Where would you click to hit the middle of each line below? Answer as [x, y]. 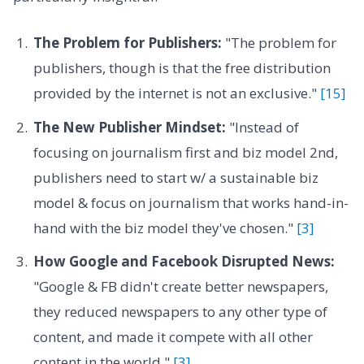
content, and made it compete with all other [173, 337]
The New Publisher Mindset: [129, 127]
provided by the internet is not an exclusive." [176, 93]
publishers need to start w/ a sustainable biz [175, 177]
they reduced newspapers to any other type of [180, 312]
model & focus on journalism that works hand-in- [191, 202]
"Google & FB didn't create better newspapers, [180, 287]
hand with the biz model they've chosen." [165, 227]
